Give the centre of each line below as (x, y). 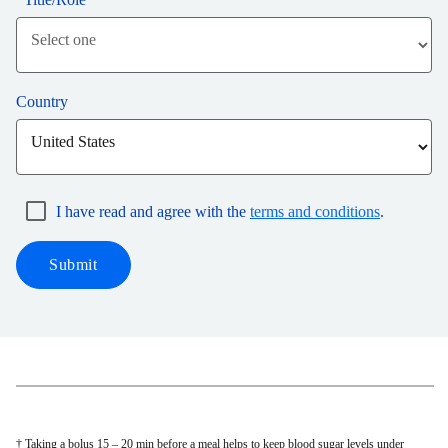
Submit (73, 264)
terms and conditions (315, 211)
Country (42, 101)
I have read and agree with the (153, 211)
